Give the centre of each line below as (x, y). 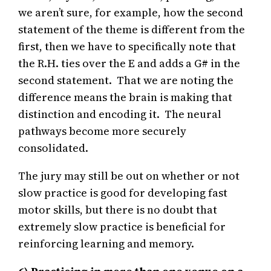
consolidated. (54, 148)
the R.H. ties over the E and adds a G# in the (129, 64)
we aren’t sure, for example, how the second (131, 13)
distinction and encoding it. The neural (120, 114)
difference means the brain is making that (126, 97)
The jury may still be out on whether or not (129, 176)
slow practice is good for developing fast (123, 193)
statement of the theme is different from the (132, 30)
